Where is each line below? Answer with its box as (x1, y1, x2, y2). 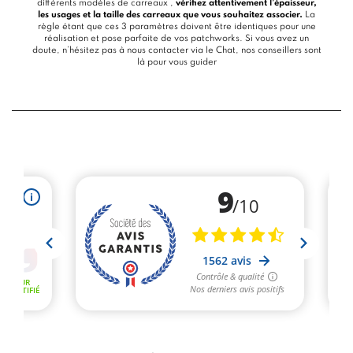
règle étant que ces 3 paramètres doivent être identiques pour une (37, 22, 316, 32)
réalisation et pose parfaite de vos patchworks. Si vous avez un (44, 34, 309, 44)
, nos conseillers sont (235, 46, 321, 56)
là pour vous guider (136, 58, 217, 68)
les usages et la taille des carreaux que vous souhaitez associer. (38, 10, 303, 20)
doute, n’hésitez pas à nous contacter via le (32, 46, 216, 56)
